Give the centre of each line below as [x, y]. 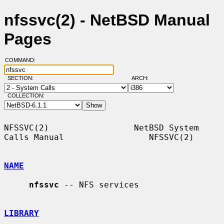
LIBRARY [21, 213]
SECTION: [22, 78]
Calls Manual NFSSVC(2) [99, 137]
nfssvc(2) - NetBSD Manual [107, 20]
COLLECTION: [26, 96]
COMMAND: [23, 60]
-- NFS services [99, 184]
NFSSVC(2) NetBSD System [101, 127]
